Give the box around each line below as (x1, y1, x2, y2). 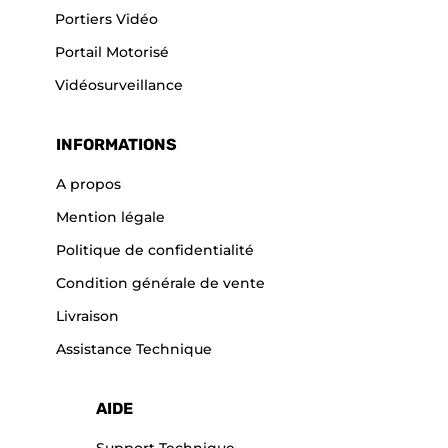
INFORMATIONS (56, 135, 177, 155)
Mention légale (56, 208, 165, 227)
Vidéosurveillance (55, 76, 183, 95)
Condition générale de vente (56, 274, 265, 293)
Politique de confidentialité (56, 241, 254, 260)
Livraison (56, 307, 119, 326)
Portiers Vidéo (55, 10, 158, 29)
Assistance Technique (56, 340, 212, 359)
